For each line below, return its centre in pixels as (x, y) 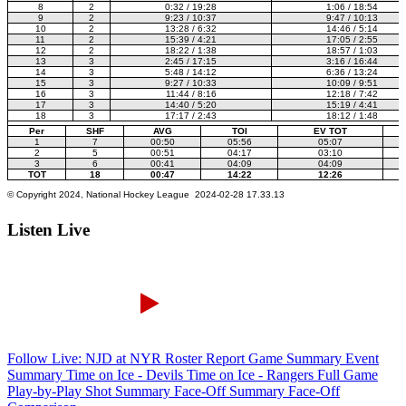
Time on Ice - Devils (126, 375)
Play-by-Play (46, 391)
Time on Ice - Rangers (252, 375)
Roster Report (207, 359)
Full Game (348, 375)
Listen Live (48, 229)
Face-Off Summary (231, 391)
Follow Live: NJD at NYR (86, 359)
